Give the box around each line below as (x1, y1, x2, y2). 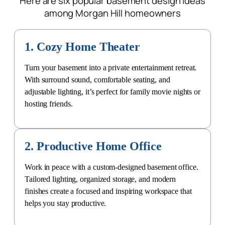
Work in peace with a (25, 162, 93, 171)
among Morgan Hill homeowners (44, 7, 181, 20)
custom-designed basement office (92, 162, 196, 171)
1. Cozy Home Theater (25, 40, 140, 53)
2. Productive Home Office (25, 139, 162, 153)
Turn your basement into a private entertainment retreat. (25, 63, 197, 72)
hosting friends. (25, 99, 73, 108)
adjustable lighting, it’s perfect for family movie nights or (25, 87, 200, 96)
